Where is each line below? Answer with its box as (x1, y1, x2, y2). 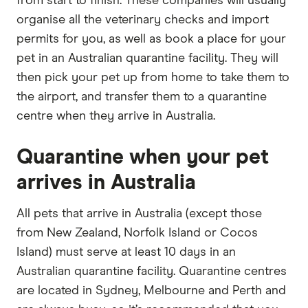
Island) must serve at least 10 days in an (16, 245, 236, 258)
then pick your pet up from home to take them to (16, 71, 289, 84)
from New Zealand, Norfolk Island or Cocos (16, 226, 258, 239)
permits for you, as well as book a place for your (16, 32, 286, 45)
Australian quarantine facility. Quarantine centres (16, 265, 287, 278)
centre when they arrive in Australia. (16, 109, 215, 122)
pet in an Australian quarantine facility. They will (16, 52, 278, 65)
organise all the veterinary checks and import (16, 13, 269, 26)
